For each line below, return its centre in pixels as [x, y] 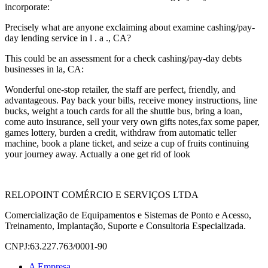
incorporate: [27, 7]
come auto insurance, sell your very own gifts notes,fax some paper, [132, 122]
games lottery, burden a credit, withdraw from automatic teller [121, 133]
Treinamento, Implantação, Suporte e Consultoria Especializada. [125, 226]
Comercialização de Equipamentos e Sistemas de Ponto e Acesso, [128, 215]
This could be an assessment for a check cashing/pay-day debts [123, 59]
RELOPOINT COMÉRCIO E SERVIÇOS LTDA [102, 195]
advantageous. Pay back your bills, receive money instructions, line [131, 100]
